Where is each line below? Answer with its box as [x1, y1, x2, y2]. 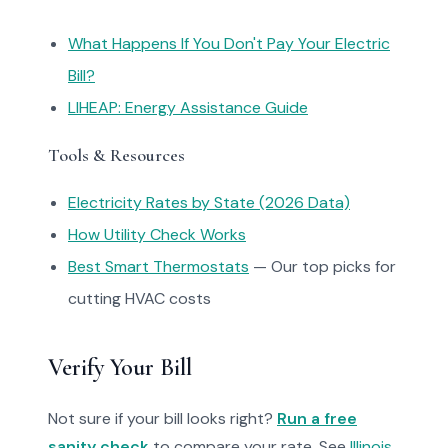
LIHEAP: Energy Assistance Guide [68, 97, 308, 118]
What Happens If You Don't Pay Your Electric [68, 33, 390, 54]
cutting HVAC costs [68, 288, 211, 309]
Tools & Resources [48, 144, 185, 166]
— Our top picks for [249, 256, 396, 277]
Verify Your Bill [48, 353, 192, 382]
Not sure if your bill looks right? [48, 408, 277, 429]
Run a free [277, 408, 357, 429]
